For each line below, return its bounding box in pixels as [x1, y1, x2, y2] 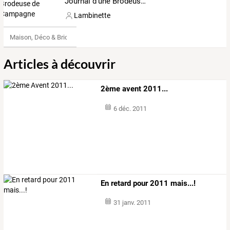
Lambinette [74, 11, 111, 20]
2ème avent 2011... [101, 84, 168, 94]
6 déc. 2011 [113, 105, 147, 113]
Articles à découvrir [4, 56, 116, 72]
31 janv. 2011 [113, 199, 151, 207]
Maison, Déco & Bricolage [9, 33, 84, 41]
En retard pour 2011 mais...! [101, 178, 196, 188]
